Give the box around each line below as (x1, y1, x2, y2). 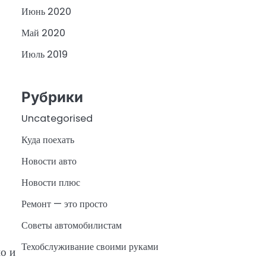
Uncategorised (21, 111, 93, 125)
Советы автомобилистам (21, 218, 122, 232)
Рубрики (21, 88, 83, 106)
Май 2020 (21, 26, 65, 40)
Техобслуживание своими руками (21, 239, 159, 254)
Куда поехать (21, 132, 74, 147)
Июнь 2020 (21, 5, 71, 19)
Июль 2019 (21, 47, 68, 62)
